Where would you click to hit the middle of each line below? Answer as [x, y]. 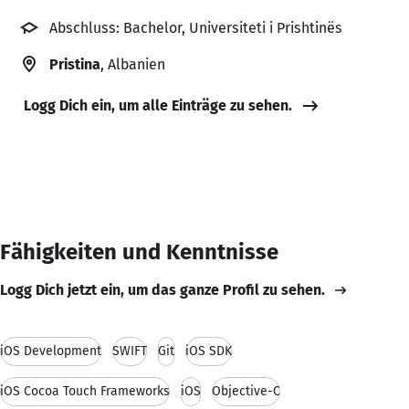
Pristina [75, 64]
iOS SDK [209, 351]
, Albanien [133, 64]
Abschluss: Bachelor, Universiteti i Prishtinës [196, 27]
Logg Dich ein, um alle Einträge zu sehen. [158, 105]
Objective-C [246, 391]
